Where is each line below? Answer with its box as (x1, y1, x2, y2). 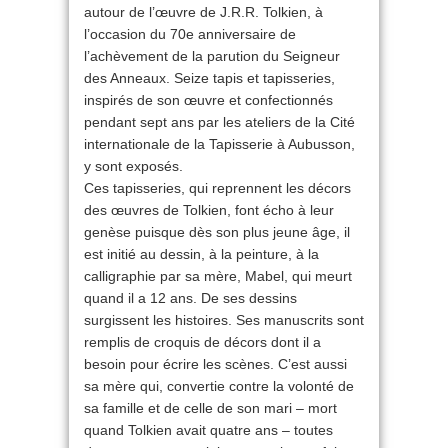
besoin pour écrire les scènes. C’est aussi (84, 356, 347, 372)
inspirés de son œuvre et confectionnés (84, 92, 333, 108)
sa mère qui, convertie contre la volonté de (84, 378, 354, 394)
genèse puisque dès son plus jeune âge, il (84, 224, 350, 240)
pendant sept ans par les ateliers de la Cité (84, 114, 355, 130)
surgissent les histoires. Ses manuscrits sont (84, 312, 364, 328)
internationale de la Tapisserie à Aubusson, (84, 136, 355, 152)
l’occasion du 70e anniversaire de (84, 26, 296, 42)
